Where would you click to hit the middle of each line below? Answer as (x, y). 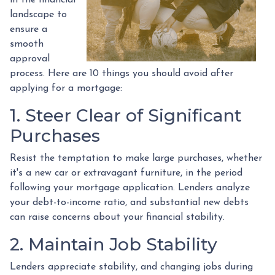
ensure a (29, 29)
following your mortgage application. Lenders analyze (130, 188)
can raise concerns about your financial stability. (117, 217)
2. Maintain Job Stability (114, 244)
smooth (27, 44)
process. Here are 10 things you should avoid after (122, 73)
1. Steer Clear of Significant (126, 115)
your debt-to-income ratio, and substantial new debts (129, 202)
